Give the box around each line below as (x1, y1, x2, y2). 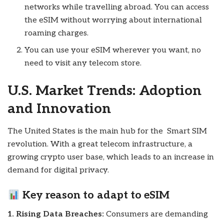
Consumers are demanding (104, 209, 208, 219)
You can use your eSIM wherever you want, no (24, 45, 201, 55)
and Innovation (7, 100, 111, 117)
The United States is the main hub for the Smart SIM (7, 126, 207, 136)
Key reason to (19, 188, 94, 202)
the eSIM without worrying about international (24, 15, 202, 25)
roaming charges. (24, 28, 89, 38)
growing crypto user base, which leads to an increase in (7, 152, 214, 162)
